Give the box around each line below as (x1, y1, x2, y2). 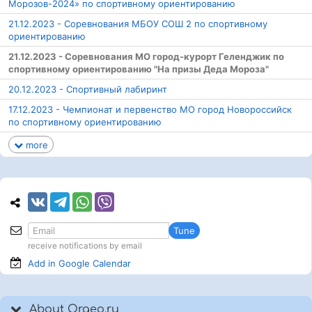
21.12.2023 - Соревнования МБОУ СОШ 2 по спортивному (8, 18, 267, 30)
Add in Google (28, 258, 93, 270)
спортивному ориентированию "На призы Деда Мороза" (8, 63, 269, 75)
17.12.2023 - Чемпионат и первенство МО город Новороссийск (8, 104, 292, 116)
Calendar (93, 258, 131, 270)
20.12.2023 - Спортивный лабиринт (8, 84, 167, 95)
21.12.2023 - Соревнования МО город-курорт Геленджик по (8, 51, 284, 63)
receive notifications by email (28, 241, 142, 251)
